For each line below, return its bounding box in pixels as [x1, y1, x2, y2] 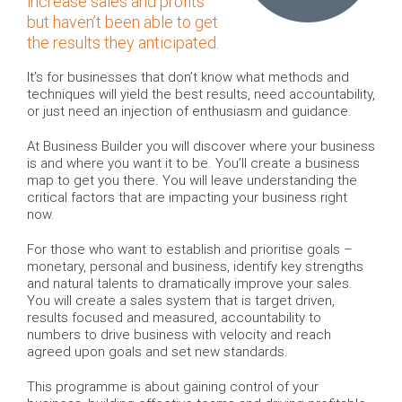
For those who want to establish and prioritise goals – [27, 240, 353, 258]
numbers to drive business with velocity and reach [27, 326, 331, 343]
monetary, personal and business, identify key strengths [27, 258, 363, 275]
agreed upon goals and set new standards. [27, 343, 288, 360]
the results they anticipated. [27, 32, 219, 52]
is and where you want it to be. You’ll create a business [27, 154, 360, 171]
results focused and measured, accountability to [27, 309, 321, 326]
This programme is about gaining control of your [27, 378, 319, 395]
